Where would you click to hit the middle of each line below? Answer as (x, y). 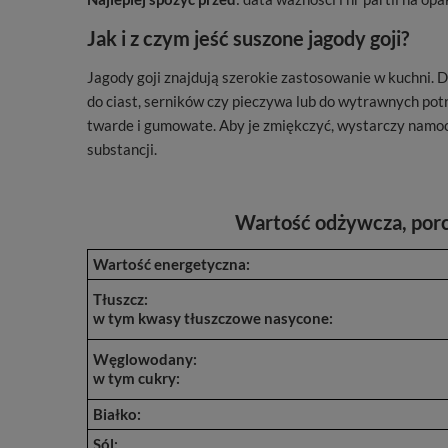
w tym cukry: (136, 378)
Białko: (117, 414)
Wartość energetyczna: (171, 264)
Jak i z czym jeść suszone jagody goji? (248, 38)
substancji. (122, 149)
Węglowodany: (145, 359)
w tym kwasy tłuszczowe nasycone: (213, 318)
